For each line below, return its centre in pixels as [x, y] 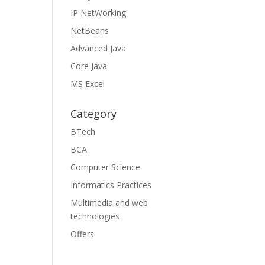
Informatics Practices [111, 185]
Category [94, 114]
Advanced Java [98, 48]
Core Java [89, 66]
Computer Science [106, 167]
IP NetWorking [98, 13]
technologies [95, 216]
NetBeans [90, 30]
